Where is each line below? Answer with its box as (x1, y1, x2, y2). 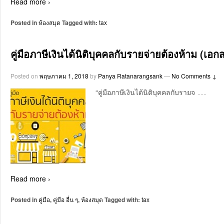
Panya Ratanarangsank (98, 71, 162, 80)
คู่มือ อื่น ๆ (53, 195, 78, 204)
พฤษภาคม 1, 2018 (39, 71, 88, 80)
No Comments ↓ (171, 71, 216, 80)
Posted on (10, 71, 39, 80)
